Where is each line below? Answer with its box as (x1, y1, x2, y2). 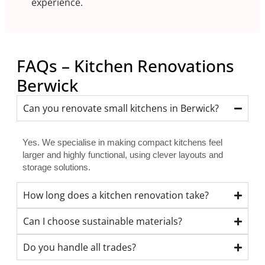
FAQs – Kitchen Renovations (17, 54, 234, 77)
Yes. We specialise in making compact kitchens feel (22, 137, 222, 148)
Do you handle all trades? (23, 241, 136, 254)
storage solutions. (22, 162, 91, 173)
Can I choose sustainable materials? (23, 215, 182, 228)
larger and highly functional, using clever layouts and (22, 150, 223, 160)
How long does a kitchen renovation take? (23, 189, 209, 202)
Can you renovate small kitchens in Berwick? (23, 102, 219, 115)
